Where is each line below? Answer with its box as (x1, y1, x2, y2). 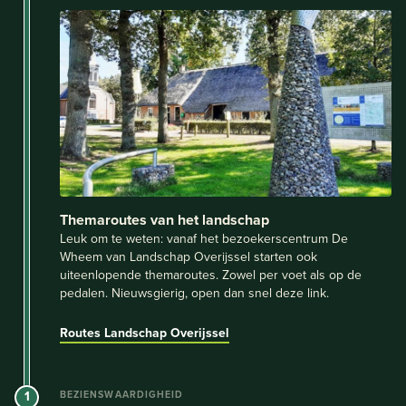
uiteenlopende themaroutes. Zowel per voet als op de (60, 265, 362, 284)
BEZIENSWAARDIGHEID (60, 386, 184, 401)
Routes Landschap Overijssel (60, 323, 229, 342)
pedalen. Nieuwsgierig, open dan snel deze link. (60, 283, 329, 302)
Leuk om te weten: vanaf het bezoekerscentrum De (60, 228, 348, 247)
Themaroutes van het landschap (60, 208, 269, 230)
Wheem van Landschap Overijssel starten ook (60, 246, 317, 266)
